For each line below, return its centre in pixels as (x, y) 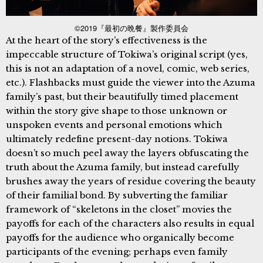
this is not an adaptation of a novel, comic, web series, (128, 68)
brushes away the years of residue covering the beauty (131, 181)
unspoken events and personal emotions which (114, 124)
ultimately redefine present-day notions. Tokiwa (117, 139)
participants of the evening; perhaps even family (117, 251)
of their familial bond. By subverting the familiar (117, 195)
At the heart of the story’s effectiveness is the (107, 40)
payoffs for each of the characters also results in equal (130, 223)
